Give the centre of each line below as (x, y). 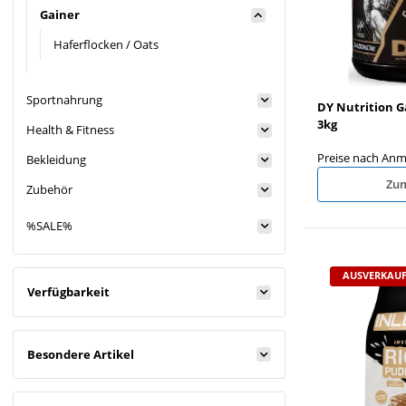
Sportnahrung (64, 100)
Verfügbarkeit (68, 292)
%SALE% (49, 226)
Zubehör (49, 190)
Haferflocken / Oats (106, 45)
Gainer (60, 15)
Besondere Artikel (81, 354)
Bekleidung (56, 160)
